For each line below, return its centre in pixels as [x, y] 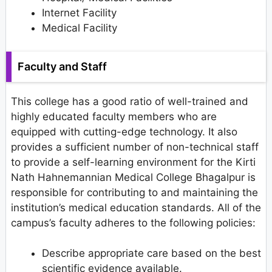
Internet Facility [79, 13]
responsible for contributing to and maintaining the [134, 192]
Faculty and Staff [62, 66]
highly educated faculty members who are [114, 116]
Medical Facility [80, 28]
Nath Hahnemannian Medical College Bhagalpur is [133, 177]
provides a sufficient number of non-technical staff [135, 147]
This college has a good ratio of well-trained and [130, 101]
